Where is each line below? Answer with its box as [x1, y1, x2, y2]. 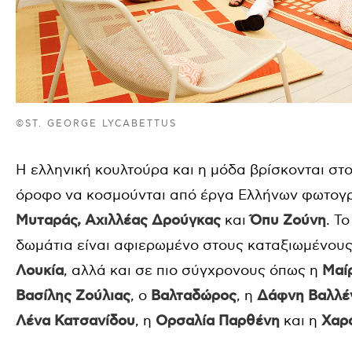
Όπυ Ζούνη [250, 211, 326, 229]
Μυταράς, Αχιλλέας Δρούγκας [16, 211, 221, 229]
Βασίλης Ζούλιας [16, 287, 130, 305]
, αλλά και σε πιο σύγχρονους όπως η [64, 262, 322, 279]
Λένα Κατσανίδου [16, 312, 135, 330]
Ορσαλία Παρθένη [156, 312, 280, 330]
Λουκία [16, 262, 64, 280]
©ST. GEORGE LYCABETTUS [16, 117, 178, 130]
